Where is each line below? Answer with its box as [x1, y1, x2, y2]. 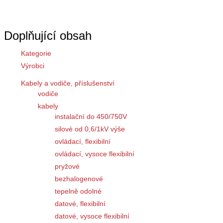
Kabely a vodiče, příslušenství [21, 79, 114, 87]
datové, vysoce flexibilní [55, 212, 129, 220]
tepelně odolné [55, 187, 102, 195]
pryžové [55, 162, 80, 170]
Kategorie [21, 49, 51, 57]
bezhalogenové [55, 174, 103, 183]
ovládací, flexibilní [55, 137, 111, 145]
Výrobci [21, 61, 44, 70]
